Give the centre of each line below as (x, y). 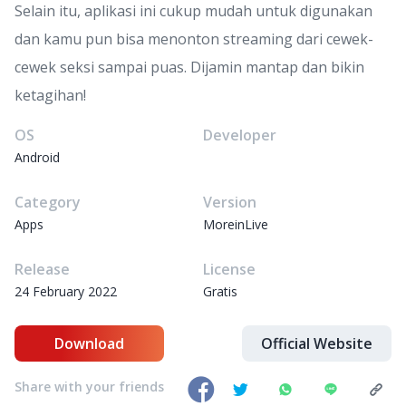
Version (230, 202)
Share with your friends (89, 387)
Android (37, 157)
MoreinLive (236, 224)
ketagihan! (50, 95)
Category (48, 202)
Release (42, 269)
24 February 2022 (66, 291)
